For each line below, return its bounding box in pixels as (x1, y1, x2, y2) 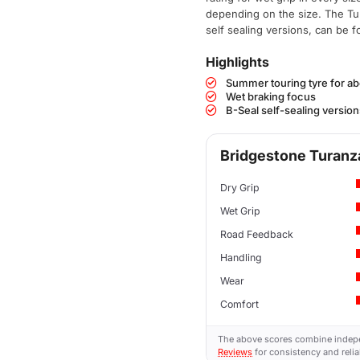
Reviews (218, 346, 253, 358)
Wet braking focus (225, 89, 316, 103)
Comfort (220, 298, 260, 310)
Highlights (205, 53, 269, 70)
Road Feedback (220, 228, 294, 240)
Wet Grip (220, 205, 261, 217)
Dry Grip (220, 182, 260, 194)
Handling (220, 252, 263, 264)
